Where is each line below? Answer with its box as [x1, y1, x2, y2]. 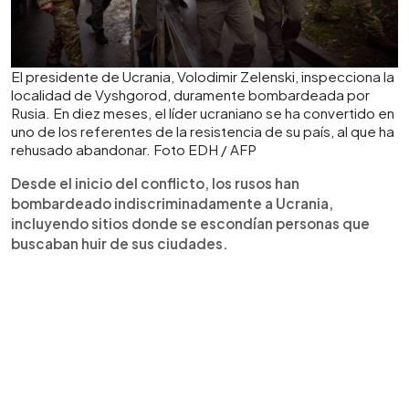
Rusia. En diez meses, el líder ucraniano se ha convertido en [11, 104, 394, 121]
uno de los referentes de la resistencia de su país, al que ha [11, 122, 394, 140]
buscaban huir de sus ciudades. [11, 235, 228, 252]
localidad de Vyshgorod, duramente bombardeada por [11, 86, 370, 103]
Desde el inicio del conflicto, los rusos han [11, 174, 299, 192]
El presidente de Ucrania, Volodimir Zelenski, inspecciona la [11, 68, 394, 85]
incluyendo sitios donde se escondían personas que [11, 215, 370, 232]
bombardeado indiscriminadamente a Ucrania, [11, 194, 333, 212]
